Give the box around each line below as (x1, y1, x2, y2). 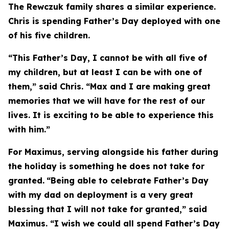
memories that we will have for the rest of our (8, 96, 205, 106)
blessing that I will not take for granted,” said (8, 204, 207, 214)
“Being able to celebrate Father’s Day (47, 175, 209, 186)
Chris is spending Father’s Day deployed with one (8, 16, 220, 26)
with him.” (8, 124, 50, 134)
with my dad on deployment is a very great (8, 190, 193, 200)
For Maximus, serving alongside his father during (8, 147, 218, 157)
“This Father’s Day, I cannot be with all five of (8, 53, 207, 63)
